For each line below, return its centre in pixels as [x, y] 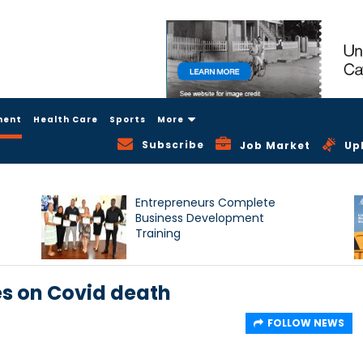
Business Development [200, 218]
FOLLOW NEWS [306, 323]
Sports [128, 119]
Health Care [66, 119]
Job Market [275, 146]
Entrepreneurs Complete [206, 203]
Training [158, 234]
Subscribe [173, 144]
